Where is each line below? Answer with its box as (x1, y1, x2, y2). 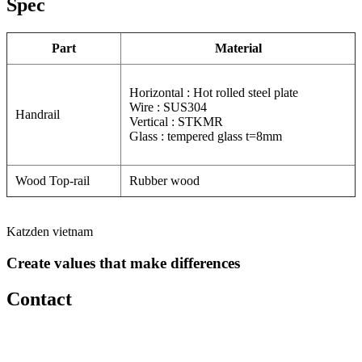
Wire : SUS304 (129, 100, 207, 115)
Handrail (15, 107, 60, 122)
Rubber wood (129, 174, 200, 188)
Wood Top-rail (15, 174, 90, 188)
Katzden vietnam (6, 225, 93, 239)
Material (214, 41, 262, 56)
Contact (6, 288, 72, 309)
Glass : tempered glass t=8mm (129, 129, 282, 144)
